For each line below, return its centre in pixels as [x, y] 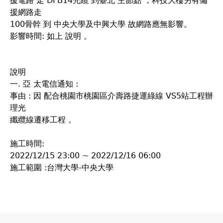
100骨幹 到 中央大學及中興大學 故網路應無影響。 [101, 24]
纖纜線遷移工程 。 [43, 120]
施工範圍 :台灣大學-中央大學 [62, 167]
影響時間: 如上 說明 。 [51, 36]
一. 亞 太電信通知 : [44, 84]
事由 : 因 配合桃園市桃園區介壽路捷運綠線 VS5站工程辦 [111, 96]
